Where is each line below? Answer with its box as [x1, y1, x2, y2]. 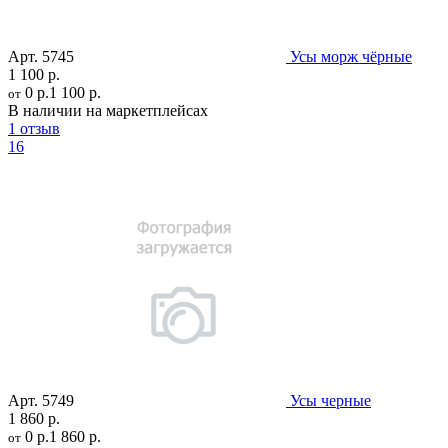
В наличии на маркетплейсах [8, 102, 208, 120]
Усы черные [290, 392, 371, 410]
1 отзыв [8, 120, 60, 138]
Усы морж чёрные [290, 48, 412, 66]
